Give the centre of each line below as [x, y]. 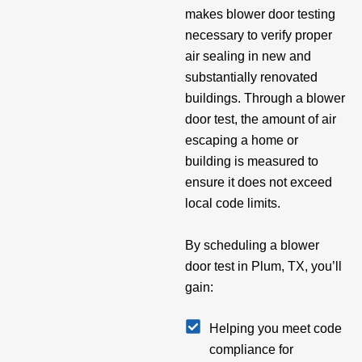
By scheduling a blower [252, 245]
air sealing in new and [248, 57]
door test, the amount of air [260, 120]
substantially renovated [251, 78]
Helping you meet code [275, 329]
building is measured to [251, 162]
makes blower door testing [260, 15]
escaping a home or [241, 141]
